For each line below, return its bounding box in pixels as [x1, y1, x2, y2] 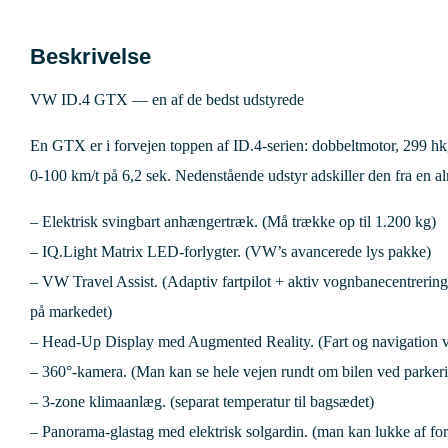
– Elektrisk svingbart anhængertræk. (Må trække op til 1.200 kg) [30, 212, 436, 230]
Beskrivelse [30, 43, 151, 69]
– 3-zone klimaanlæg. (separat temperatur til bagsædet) [30, 392, 374, 410]
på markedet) [30, 302, 112, 320]
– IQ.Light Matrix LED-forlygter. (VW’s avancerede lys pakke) [30, 242, 431, 260]
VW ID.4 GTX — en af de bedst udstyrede [30, 90, 304, 108]
